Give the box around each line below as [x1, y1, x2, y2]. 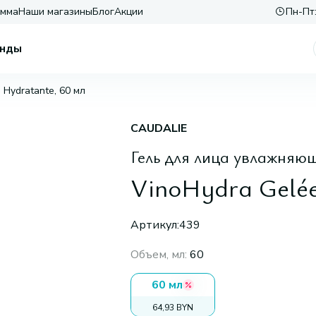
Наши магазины [18, 5, 92, 18]
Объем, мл [130, 247, 185, 262]
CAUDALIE [130, 121, 187, 136]
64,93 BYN [152, 302, 193, 313]
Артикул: [130, 217, 179, 233]
